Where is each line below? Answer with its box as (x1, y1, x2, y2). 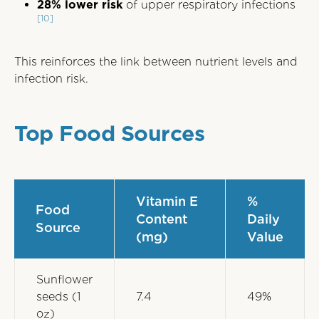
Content (136, 211, 187, 226)
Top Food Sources (14, 120, 204, 146)
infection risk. (14, 72, 88, 85)
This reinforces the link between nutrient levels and (14, 55, 298, 68)
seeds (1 (36, 290, 80, 303)
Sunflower (36, 273, 93, 286)
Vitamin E (136, 194, 198, 209)
